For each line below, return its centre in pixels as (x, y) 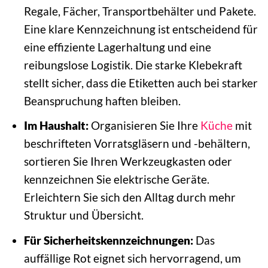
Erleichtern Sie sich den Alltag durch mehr (130, 197)
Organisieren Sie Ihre (144, 126)
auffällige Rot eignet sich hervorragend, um (132, 258)
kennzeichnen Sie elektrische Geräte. (116, 179)
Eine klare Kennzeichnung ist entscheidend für (141, 29)
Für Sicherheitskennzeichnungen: (108, 240)
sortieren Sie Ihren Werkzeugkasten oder (128, 162)
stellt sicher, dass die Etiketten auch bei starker (141, 83)
